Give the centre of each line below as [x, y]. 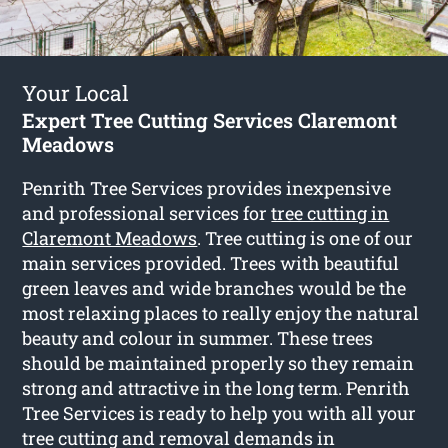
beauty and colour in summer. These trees [198, 337]
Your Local [76, 92]
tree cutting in [330, 212]
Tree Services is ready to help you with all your [219, 412]
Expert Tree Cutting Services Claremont [210, 119]
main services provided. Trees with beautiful [211, 262]
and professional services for [147, 212]
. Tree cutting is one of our [305, 237]
